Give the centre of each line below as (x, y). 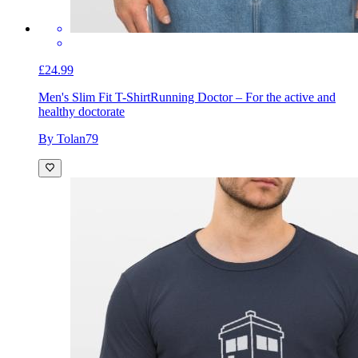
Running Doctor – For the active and (243, 97)
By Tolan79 (68, 139)
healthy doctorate (82, 112)
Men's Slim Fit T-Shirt (94, 97)
